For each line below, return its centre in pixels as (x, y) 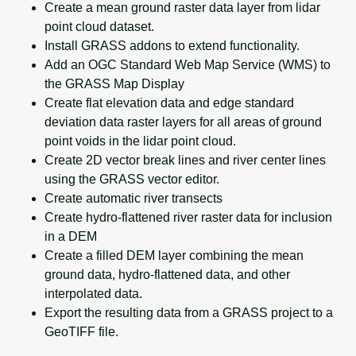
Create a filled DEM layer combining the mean (174, 255)
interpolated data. (93, 293)
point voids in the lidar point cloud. (140, 141)
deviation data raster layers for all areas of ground (183, 122)
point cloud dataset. (99, 26)
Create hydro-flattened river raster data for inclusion (188, 217)
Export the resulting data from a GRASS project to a (189, 312)
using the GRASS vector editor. (132, 179)
